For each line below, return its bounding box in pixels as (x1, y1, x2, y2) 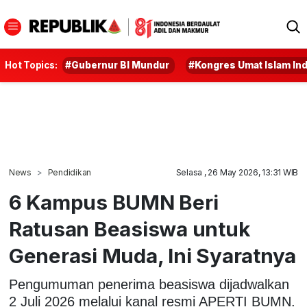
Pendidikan (47, 167, 92, 177)
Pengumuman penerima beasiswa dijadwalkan (8, 276, 289, 292)
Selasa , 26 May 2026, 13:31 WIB (175, 167, 299, 177)
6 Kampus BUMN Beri (8, 190, 219, 214)
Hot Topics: (5, 60, 58, 71)
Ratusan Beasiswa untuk (8, 217, 250, 241)
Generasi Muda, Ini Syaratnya (8, 243, 297, 268)
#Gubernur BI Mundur (65, 60, 170, 71)
